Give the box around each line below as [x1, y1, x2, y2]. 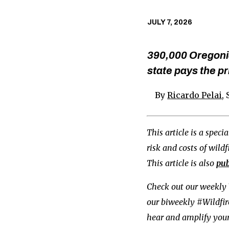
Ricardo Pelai [167, 89, 222, 100]
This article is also [146, 157, 216, 168]
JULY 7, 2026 [147, 18, 192, 27]
